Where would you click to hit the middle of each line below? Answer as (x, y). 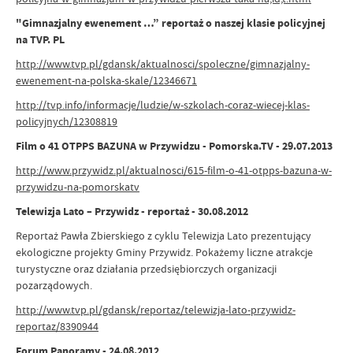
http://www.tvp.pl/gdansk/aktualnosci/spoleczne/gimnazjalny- (163, 64)
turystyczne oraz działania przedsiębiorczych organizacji (146, 269)
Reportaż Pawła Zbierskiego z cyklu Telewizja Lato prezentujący (163, 236)
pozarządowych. (54, 285)
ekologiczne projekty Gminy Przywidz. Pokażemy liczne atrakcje (164, 252)
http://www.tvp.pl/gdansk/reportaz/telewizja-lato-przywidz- (156, 310)
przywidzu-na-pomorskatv (78, 187)
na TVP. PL (40, 40)
